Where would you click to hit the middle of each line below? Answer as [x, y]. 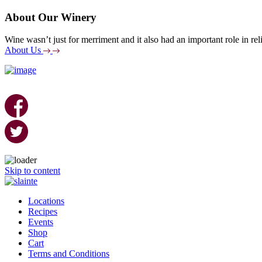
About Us [23, 50]
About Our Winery [51, 17]
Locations [46, 201]
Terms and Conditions [69, 254]
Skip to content [32, 171]
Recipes [43, 212]
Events [41, 222]
